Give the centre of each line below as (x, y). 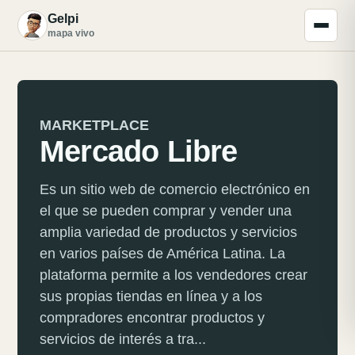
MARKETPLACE (94, 125)
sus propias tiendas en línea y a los (151, 296)
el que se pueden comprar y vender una (166, 211)
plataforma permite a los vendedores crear (174, 275)
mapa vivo (71, 33)
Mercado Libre (139, 151)
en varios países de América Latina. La (162, 254)
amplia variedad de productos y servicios (168, 232)
